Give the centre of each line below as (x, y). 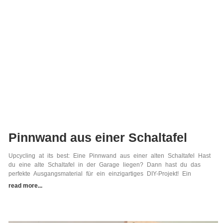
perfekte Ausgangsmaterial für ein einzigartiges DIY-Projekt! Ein (100, 174)
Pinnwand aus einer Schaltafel (98, 138)
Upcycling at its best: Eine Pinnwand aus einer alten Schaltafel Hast (109, 156)
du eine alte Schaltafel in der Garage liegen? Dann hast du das (104, 165)
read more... (25, 186)
